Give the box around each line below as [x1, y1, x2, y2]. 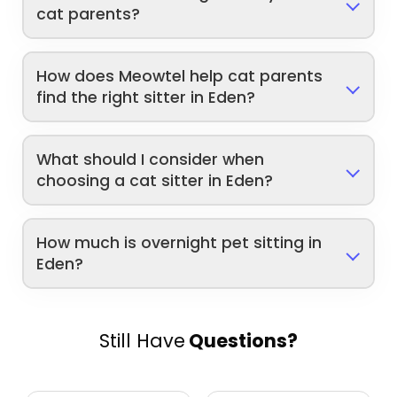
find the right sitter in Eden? [36, 86, 256, 108]
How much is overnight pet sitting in [36, 231, 323, 253]
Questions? [185, 328, 298, 354]
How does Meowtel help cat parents [36, 65, 323, 87]
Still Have [99, 328, 185, 354]
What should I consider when [36, 148, 265, 170]
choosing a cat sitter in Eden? [36, 169, 274, 191]
